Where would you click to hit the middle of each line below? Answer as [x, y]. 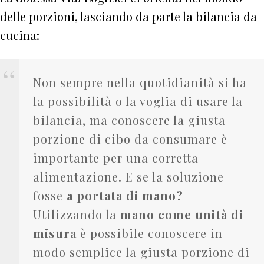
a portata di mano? [125, 195]
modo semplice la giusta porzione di [141, 252]
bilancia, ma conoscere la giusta [129, 120]
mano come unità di [182, 214]
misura [55, 233]
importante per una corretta [116, 157]
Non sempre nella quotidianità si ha [140, 82]
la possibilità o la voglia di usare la [138, 101]
